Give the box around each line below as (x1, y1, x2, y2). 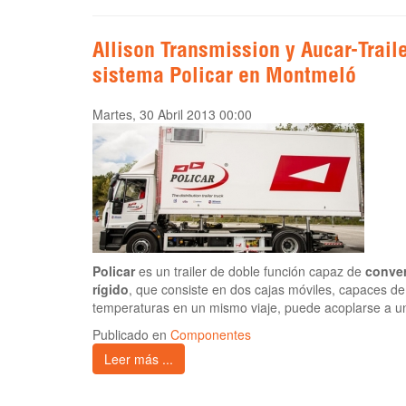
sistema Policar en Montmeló (92, 67, 356, 90)
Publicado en (92, 325, 170, 344)
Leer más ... (104, 350, 173, 369)
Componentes (170, 325, 251, 344)
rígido (92, 280, 129, 299)
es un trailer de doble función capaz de (135, 262, 365, 281)
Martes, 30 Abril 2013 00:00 (92, 105, 252, 124)
